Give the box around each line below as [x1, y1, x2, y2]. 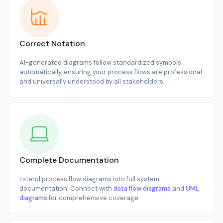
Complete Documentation [19, 154, 119, 165]
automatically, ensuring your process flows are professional [19, 67, 202, 76]
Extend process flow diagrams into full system [19, 174, 159, 183]
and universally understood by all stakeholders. [19, 77, 165, 86]
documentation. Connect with [19, 184, 113, 193]
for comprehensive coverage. [47, 193, 140, 202]
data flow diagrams [113, 184, 171, 193]
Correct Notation [19, 38, 85, 49]
